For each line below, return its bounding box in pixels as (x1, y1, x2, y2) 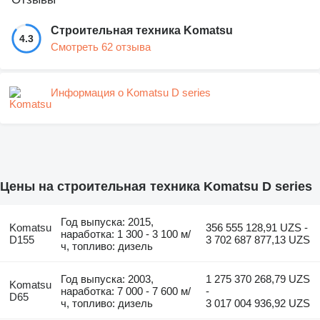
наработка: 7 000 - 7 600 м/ (61, 284, 191, 297)
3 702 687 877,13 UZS (206, 233, 311, 246)
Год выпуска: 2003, (61, 272, 154, 285)
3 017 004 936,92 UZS (206, 296, 311, 309)
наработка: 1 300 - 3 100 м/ (61, 227, 191, 240)
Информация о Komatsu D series (51, 86, 211, 99)
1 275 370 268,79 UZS (206, 272, 311, 285)
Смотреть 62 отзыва (51, 40, 151, 53)
